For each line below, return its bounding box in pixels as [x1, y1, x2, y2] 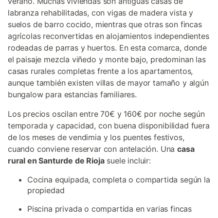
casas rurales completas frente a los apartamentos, [8, 66, 193, 76]
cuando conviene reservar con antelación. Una [8, 144, 178, 154]
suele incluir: [104, 156, 151, 165]
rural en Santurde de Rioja [8, 156, 105, 165]
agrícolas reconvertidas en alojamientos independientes [8, 31, 209, 41]
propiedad [27, 185, 65, 195]
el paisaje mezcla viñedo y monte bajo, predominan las [8, 54, 206, 64]
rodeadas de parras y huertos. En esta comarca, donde [8, 43, 207, 53]
